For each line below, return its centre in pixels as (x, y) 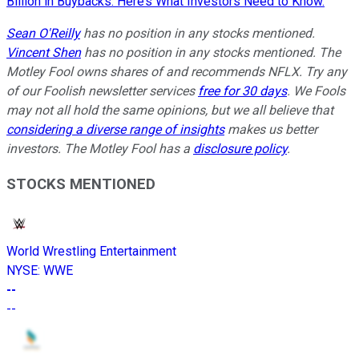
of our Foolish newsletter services (102, 91)
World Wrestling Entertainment (91, 252)
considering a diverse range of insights (115, 129)
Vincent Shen (44, 52)
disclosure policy (240, 148)
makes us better (271, 129)
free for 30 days (242, 91)
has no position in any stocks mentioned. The (211, 52)
